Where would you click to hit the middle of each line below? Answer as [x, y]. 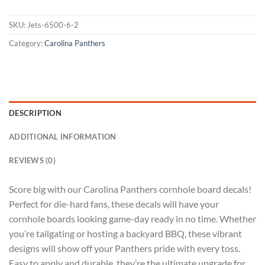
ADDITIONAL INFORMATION [63, 137]
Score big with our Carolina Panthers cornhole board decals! [130, 189]
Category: [27, 43]
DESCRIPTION [35, 113]
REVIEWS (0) [32, 161]
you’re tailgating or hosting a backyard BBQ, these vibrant [125, 234]
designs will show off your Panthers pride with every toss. [125, 248]
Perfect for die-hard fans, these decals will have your [114, 204]
